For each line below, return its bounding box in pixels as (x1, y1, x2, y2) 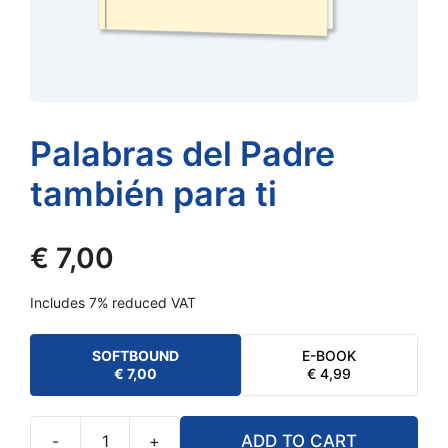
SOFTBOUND (91, 347, 179, 365)
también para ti (30, 173, 277, 215)
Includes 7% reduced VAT (30, 294, 196, 312)
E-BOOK (302, 347, 357, 365)
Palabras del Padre (30, 133, 335, 175)
